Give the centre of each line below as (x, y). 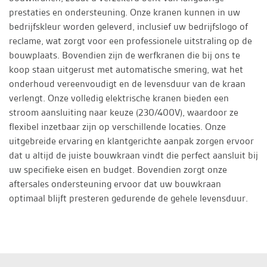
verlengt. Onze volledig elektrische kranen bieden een (119, 98)
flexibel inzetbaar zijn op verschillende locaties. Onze (117, 127)
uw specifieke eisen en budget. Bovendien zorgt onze (118, 170)
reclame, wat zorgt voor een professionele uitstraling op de (131, 41)
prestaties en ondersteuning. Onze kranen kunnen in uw (125, 12)
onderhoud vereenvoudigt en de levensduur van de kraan (127, 84)
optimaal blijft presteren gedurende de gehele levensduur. (130, 198)
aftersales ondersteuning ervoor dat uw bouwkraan (115, 184)
